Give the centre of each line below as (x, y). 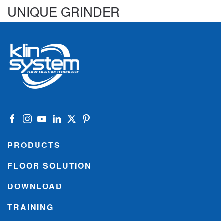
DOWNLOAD (35, 186)
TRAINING (31, 207)
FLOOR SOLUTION (50, 166)
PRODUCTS (34, 145)
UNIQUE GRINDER (64, 11)
